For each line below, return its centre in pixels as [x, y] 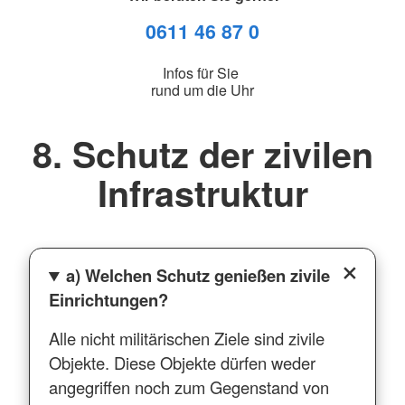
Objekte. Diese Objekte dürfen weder [182, 363]
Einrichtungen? [108, 300]
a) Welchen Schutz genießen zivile [198, 276]
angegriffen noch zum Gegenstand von [188, 387]
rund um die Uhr [202, 89]
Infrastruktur [202, 192]
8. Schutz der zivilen [202, 153]
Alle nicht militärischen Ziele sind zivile [186, 339]
